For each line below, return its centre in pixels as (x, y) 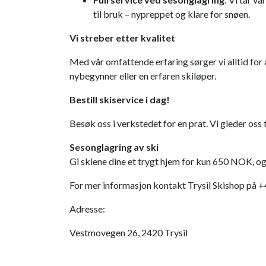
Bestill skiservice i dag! (120, 100)
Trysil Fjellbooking (110, 256)
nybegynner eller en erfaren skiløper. (143, 76)
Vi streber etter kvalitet (122, 38)
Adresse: (87, 209)
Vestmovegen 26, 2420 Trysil (129, 233)
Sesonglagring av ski (114, 147)
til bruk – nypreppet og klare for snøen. (172, 14)
